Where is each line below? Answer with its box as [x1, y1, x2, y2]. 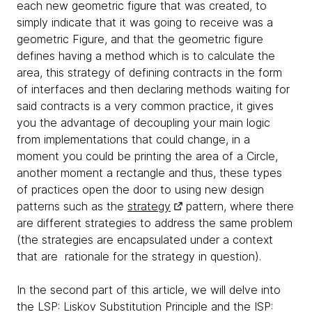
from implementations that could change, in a [17, 132, 250, 146]
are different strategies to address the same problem [17, 215, 292, 230]
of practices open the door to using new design [17, 182, 264, 196]
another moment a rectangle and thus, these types [17, 165, 282, 180]
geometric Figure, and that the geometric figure [17, 31, 263, 46]
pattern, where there [182, 198, 294, 213]
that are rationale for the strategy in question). [17, 249, 261, 263]
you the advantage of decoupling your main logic [17, 115, 270, 130]
